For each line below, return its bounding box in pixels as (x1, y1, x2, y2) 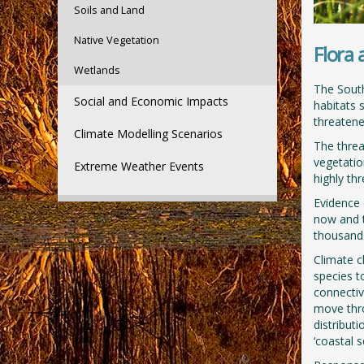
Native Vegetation (74, 33, 159, 47)
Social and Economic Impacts (74, 93, 228, 109)
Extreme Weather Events (74, 158, 204, 174)
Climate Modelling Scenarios (74, 126, 223, 141)
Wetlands (74, 63, 120, 77)
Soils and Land (74, 3, 145, 17)
